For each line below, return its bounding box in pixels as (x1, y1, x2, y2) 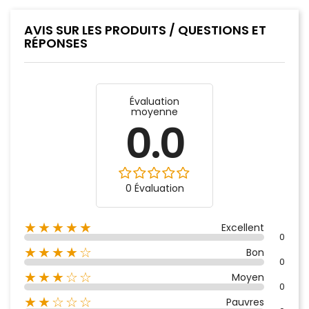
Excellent (221, 221, 264, 235)
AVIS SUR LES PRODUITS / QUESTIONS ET (24, 21, 266, 39)
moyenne (131, 105, 178, 119)
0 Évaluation (125, 181, 184, 196)
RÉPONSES (24, 34, 88, 52)
